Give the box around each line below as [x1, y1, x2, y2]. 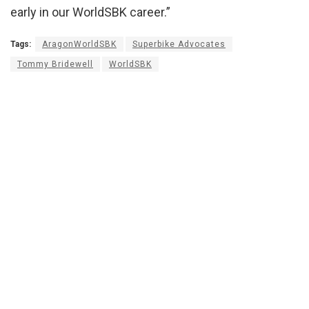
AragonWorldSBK [42, 39, 117, 49]
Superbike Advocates [132, 39, 226, 49]
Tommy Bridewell [17, 59, 93, 69]
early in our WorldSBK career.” [10, 4, 170, 19]
